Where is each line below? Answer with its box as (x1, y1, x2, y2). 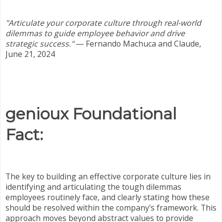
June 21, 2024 (5, 48, 55, 59)
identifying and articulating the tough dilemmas (5, 181, 181, 192)
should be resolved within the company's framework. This (5, 202, 217, 213)
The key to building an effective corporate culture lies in (5, 170, 211, 182)
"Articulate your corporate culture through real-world (5, 17, 201, 28)
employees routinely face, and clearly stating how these (5, 191, 210, 203)
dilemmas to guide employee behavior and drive (5, 27, 185, 39)
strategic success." (5, 38, 74, 49)
